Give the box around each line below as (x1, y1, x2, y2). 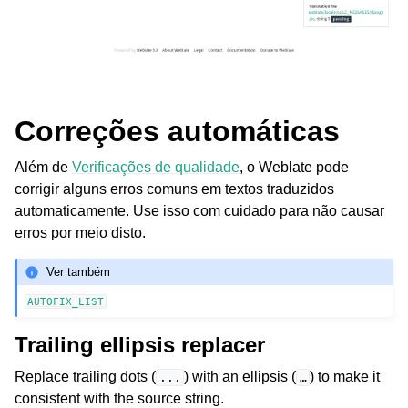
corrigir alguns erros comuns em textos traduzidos (15, 181, 334, 198)
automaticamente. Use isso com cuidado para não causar (15, 203, 384, 219)
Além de (15, 159, 72, 176)
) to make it (310, 369, 381, 385)
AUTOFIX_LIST (27, 296, 105, 308)
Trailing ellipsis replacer (15, 332, 265, 358)
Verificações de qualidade (72, 159, 240, 176)
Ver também (46, 264, 111, 279)
